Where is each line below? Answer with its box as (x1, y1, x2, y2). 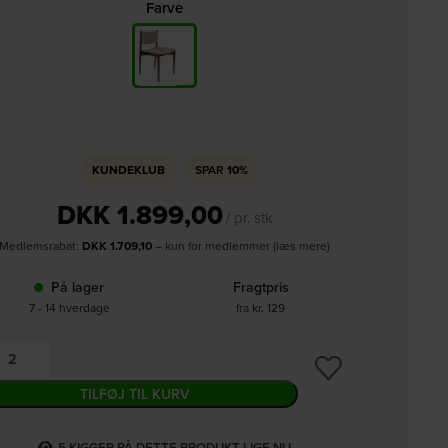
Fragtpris (232, 277, 289, 297)
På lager (47, 277, 105, 297)
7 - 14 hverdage (28, 299, 110, 316)
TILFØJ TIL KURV (80, 384, 190, 404)
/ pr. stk (225, 207, 273, 228)
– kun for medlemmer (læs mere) (152, 237, 331, 254)
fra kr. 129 (236, 299, 286, 316)
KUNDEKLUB (91, 161, 165, 178)
